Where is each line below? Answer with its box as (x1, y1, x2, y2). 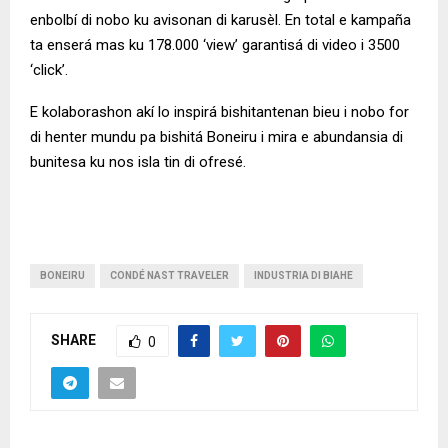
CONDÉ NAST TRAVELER (110, 270, 229, 282)
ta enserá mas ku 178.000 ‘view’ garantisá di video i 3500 (30, 36, 400, 55)
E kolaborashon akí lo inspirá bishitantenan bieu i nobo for (30, 103, 409, 122)
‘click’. (30, 61, 68, 80)
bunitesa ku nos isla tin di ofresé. (30, 153, 254, 172)
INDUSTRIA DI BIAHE (254, 270, 353, 282)
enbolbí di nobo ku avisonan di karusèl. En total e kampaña (30, 11, 411, 30)
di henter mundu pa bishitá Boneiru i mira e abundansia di (30, 128, 403, 147)
